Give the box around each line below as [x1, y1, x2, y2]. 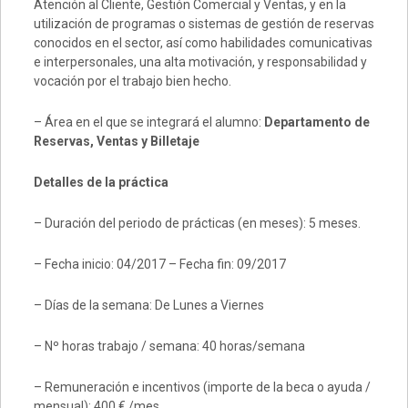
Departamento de [263, 115, 370, 129]
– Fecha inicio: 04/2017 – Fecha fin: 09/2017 [33, 257, 286, 271]
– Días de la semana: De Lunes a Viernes [33, 298, 264, 312]
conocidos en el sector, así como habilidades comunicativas [33, 36, 372, 50]
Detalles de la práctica [33, 175, 168, 189]
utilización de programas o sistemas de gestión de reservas [33, 16, 374, 31]
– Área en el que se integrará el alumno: [33, 115, 264, 129]
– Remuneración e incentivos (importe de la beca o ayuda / [33, 380, 371, 394]
